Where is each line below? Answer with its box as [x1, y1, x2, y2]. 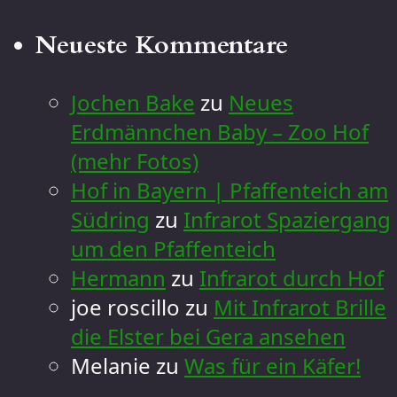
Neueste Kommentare [35, 27, 288, 63]
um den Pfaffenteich [71, 233, 276, 263]
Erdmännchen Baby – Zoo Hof [71, 116, 369, 146]
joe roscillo [71, 292, 180, 322]
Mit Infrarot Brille [214, 292, 386, 322]
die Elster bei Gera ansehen [71, 321, 346, 351]
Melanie [71, 350, 151, 380]
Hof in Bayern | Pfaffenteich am [71, 175, 388, 205]
